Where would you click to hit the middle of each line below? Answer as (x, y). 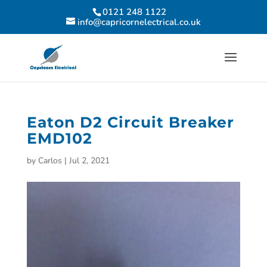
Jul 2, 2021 (89, 161)
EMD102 (59, 138)
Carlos (50, 161)
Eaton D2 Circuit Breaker (130, 122)
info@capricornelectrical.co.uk (139, 22)
